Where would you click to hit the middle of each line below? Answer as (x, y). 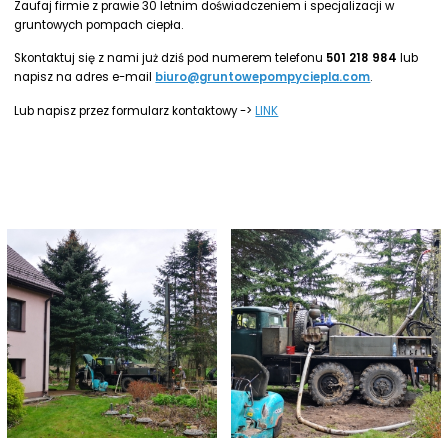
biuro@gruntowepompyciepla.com (263, 77)
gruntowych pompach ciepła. (99, 24)
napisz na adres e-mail (85, 77)
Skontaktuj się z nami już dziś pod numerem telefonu (170, 58)
